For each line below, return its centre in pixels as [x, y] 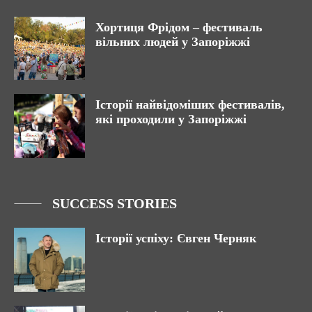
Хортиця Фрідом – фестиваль [179, 27]
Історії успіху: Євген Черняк [176, 239]
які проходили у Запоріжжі [171, 119]
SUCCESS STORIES [115, 204]
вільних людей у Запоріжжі [173, 41]
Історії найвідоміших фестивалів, [190, 105]
